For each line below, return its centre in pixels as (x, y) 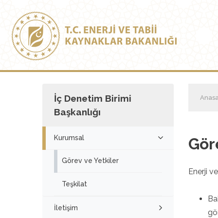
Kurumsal (69, 137)
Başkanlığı (77, 112)
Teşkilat (74, 184)
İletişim (66, 208)
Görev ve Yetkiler (90, 161)
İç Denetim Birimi (93, 98)
